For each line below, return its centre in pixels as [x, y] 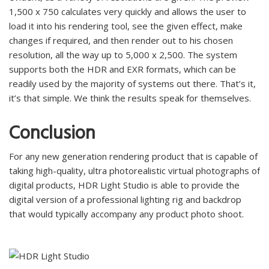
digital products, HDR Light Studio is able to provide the [124, 185]
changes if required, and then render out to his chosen [121, 41]
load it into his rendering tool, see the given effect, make [126, 26]
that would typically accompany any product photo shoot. [126, 214]
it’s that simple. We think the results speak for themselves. [130, 98]
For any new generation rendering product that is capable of [133, 156]
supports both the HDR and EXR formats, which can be [122, 69]
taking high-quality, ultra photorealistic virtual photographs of [134, 171]
